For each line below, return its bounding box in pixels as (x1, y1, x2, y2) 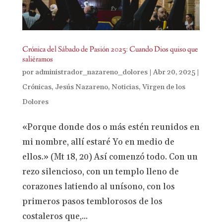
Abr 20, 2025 (153, 68, 195, 77)
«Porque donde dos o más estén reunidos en (22, 122, 200, 133)
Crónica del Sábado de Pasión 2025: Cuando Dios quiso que (22, 45, 198, 55)
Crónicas (22, 83, 52, 92)
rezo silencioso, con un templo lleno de (22, 166, 179, 178)
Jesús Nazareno (55, 83, 108, 92)
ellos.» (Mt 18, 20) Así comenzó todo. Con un (22, 152, 198, 163)
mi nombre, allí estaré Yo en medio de (22, 137, 174, 148)
